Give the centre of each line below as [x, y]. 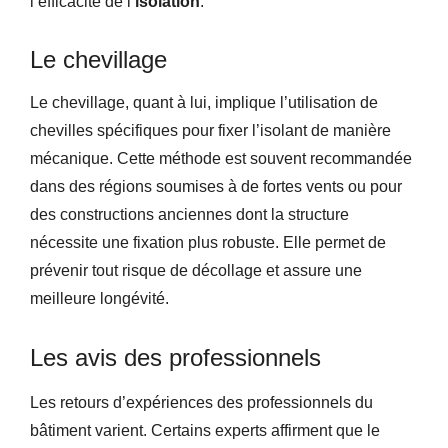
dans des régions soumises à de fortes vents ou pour [216, 187]
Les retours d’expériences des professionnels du [201, 403]
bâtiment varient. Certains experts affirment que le [205, 431]
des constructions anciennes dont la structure [189, 215]
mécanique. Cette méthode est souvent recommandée [221, 159]
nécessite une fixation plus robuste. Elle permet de [208, 243]
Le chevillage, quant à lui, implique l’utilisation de [204, 103]
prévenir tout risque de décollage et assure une [196, 271]
